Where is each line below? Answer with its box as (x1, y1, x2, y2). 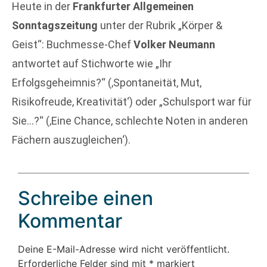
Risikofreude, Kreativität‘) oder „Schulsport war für (12, 95, 252, 108)
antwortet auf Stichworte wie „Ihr (12, 57, 172, 70)
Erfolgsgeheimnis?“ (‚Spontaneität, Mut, (12, 76, 201, 89)
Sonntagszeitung (12, 19, 98, 32)
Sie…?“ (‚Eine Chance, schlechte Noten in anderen (12, 114, 248, 127)
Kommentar (18, 209, 122, 233)
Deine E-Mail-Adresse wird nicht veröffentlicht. (18, 243, 229, 256)
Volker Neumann (133, 38, 215, 51)
